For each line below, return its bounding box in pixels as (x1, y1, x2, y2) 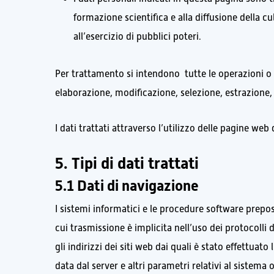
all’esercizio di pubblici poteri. (73, 31, 202, 43)
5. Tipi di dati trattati (55, 154, 199, 173)
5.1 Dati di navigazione (55, 177, 199, 195)
